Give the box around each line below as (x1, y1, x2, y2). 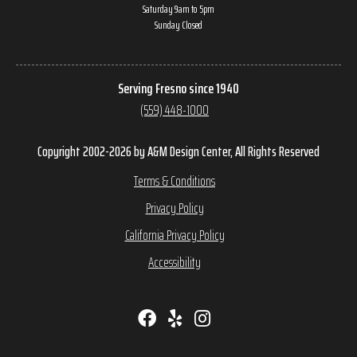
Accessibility (148, 250, 201, 273)
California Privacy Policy (124, 223, 225, 246)
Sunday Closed (155, 15, 202, 33)
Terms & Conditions (134, 169, 215, 192)
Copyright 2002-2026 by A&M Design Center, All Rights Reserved (37, 139, 320, 163)
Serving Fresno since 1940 (118, 76, 239, 100)
